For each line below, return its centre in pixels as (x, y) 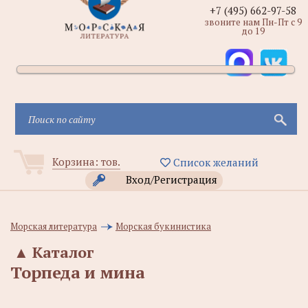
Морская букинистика (163, 226)
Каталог (63, 252)
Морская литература (54, 226)
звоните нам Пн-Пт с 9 (253, 22)
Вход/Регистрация (172, 179)
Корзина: (77, 162)
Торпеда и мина (78, 272)
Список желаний (214, 162)
